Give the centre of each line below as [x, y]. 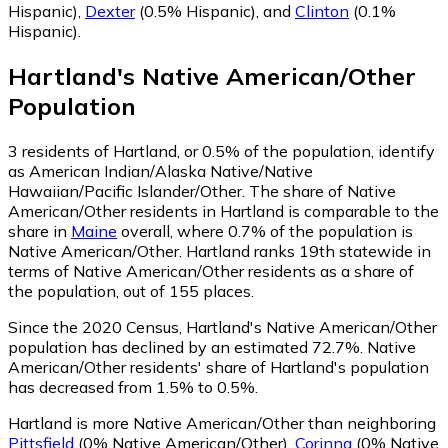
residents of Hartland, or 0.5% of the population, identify [226, 150]
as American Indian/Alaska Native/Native [160, 170]
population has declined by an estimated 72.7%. [185, 346]
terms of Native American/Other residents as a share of [211, 270]
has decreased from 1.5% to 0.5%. [133, 386]
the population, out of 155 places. [131, 290]
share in [39, 230]
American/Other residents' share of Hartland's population [218, 366]
